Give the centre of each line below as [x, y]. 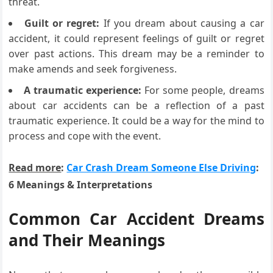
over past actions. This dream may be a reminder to [136, 53]
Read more [35, 167]
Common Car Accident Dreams [136, 218]
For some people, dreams [203, 90]
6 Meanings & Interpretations [81, 184]
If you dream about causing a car [182, 23]
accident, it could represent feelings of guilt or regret [136, 38]
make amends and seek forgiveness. [93, 69]
